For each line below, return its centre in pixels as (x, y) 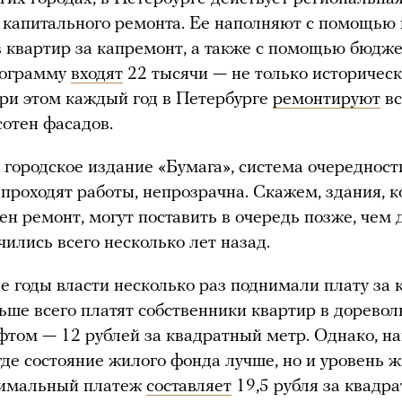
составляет (189, 386)
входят (97, 74)
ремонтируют (327, 99)
